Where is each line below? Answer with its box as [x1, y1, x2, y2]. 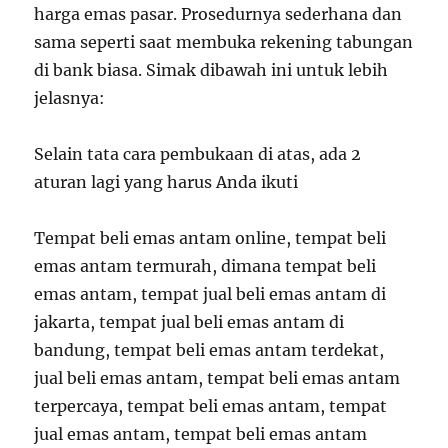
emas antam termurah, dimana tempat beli [34, 256, 377, 276]
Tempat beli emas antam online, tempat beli [34, 228, 387, 248]
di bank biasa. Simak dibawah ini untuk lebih [34, 60, 389, 80]
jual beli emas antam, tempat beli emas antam [34, 368, 401, 388]
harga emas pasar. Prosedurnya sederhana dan [34, 4, 403, 24]
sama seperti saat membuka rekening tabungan [34, 32, 414, 52]
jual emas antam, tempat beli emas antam [34, 424, 368, 444]
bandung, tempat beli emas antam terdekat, [34, 340, 385, 360]
